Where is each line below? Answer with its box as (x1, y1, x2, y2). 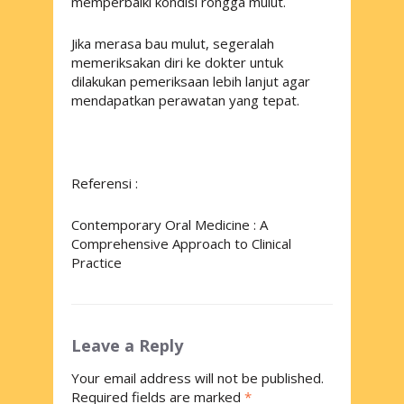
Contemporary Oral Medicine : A (71, 215, 268, 234)
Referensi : (71, 173, 138, 192)
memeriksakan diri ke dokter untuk (71, 52, 283, 71)
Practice (71, 252, 122, 271)
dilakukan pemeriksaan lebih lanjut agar (71, 71, 310, 90)
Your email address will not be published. (71, 368, 324, 387)
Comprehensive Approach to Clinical (71, 234, 291, 252)
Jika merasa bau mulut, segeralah (71, 33, 274, 52)
